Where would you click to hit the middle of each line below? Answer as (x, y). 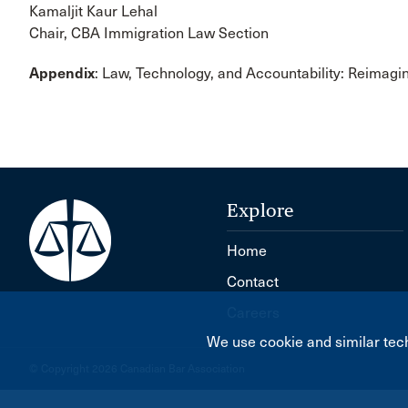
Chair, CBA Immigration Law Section (149, 33)
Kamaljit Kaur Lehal (93, 11)
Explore (260, 210)
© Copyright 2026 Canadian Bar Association (137, 368)
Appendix (62, 73)
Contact (253, 281)
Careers (254, 312)
